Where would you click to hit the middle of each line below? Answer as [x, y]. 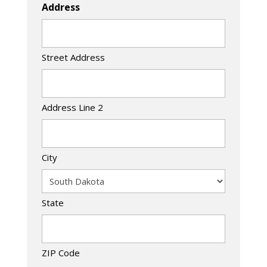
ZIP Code [60, 252]
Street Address [73, 57]
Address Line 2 [72, 107]
